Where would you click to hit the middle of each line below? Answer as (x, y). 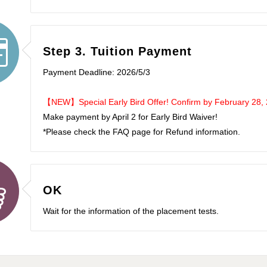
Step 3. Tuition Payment (117, 51)
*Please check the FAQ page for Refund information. (141, 131)
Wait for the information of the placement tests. (131, 211)
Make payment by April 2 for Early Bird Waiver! (130, 117)
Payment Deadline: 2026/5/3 (96, 72)
